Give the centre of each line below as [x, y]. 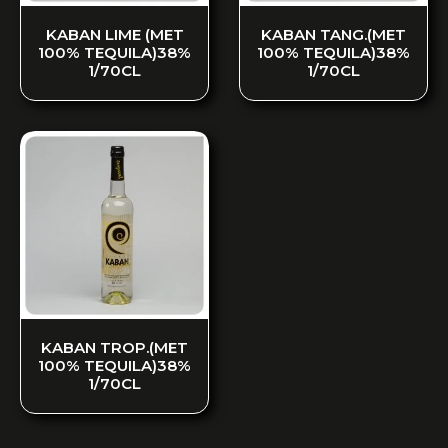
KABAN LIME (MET [114, 34]
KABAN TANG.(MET [333, 34]
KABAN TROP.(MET [114, 347]
